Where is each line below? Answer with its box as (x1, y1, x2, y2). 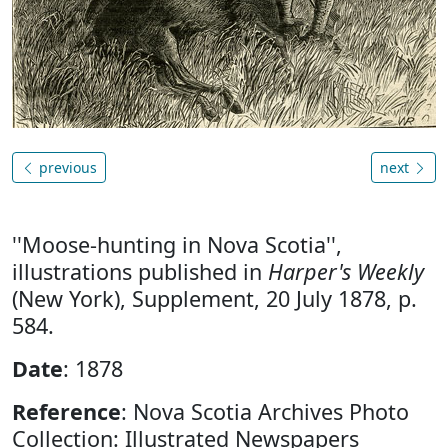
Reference (12, 397, 121, 426)
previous (35, 158, 97, 177)
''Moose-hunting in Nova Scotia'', (12, 230, 342, 259)
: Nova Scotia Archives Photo (121, 397, 409, 426)
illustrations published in (12, 257, 268, 286)
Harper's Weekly (268, 257, 424, 286)
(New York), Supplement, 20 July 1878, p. (12, 284, 417, 313)
